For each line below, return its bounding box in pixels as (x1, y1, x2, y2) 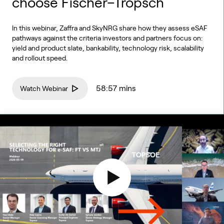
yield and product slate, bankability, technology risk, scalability (12, 44, 204, 52)
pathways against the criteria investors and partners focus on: (12, 34, 202, 42)
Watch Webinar (20, 84, 68, 92)
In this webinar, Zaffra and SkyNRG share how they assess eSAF (12, 24, 207, 32)
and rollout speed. (12, 54, 67, 62)
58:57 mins (96, 84, 136, 92)
